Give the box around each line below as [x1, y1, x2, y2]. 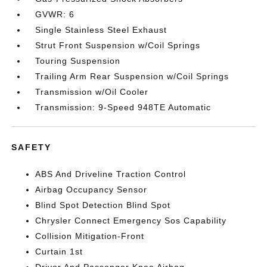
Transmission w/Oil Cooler [35, 87, 149, 97]
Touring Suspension [35, 56, 121, 66]
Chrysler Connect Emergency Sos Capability [35, 216, 227, 225]
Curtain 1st [35, 247, 83, 256]
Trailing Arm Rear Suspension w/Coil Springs [35, 72, 229, 81]
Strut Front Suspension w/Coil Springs [35, 41, 201, 50]
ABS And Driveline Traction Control [35, 169, 187, 179]
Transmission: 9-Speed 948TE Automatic [35, 103, 212, 112]
